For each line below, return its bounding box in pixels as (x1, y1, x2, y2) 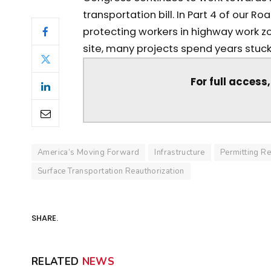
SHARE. (31, 212, 58, 224)
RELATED (31, 254, 82, 269)
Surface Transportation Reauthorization (38, 165, 184, 177)
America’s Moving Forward (38, 146, 140, 158)
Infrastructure (154, 146, 205, 158)
